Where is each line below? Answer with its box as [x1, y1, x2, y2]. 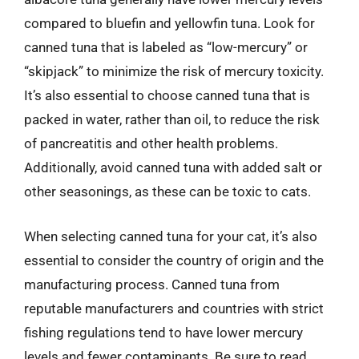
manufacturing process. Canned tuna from [24, 276, 280, 292]
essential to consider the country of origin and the [24, 252, 324, 268]
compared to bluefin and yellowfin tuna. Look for [24, 15, 315, 31]
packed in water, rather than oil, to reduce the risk [24, 111, 320, 127]
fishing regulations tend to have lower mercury [24, 324, 303, 341]
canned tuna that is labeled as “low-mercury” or [24, 39, 308, 55]
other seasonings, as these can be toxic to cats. [24, 184, 311, 200]
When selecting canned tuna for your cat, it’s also [24, 228, 317, 244]
